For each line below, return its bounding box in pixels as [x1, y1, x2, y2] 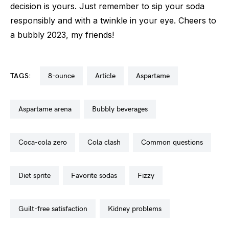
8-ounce [52, 71, 75, 80]
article [99, 71, 116, 80]
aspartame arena [23, 104, 72, 113]
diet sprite [24, 171, 51, 180]
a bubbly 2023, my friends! [10, 29, 114, 40]
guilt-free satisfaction [24, 204, 87, 213]
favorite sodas [76, 171, 117, 180]
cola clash [93, 138, 121, 147]
